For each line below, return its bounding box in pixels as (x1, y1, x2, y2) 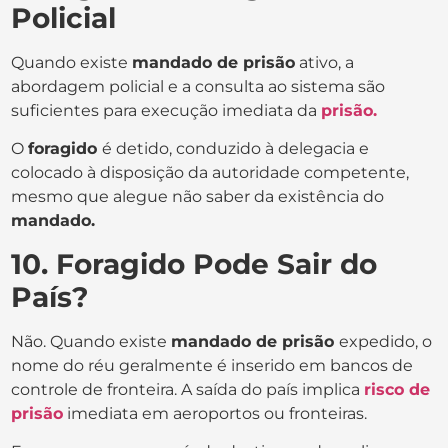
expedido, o (339, 331, 433, 351)
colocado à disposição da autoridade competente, (11, 163, 410, 183)
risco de (364, 379, 431, 399)
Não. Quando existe (11, 331, 172, 351)
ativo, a (295, 52, 355, 72)
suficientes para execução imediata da (11, 100, 322, 120)
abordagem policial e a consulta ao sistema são (11, 76, 386, 96)
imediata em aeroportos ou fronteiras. (63, 403, 368, 423)
